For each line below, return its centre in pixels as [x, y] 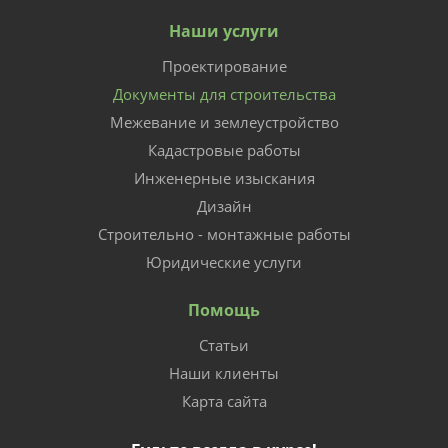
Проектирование [224, 66]
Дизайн [224, 206]
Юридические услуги [224, 262]
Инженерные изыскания [224, 178]
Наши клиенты [224, 373]
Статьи [224, 345]
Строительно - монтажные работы [224, 234]
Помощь [224, 310]
